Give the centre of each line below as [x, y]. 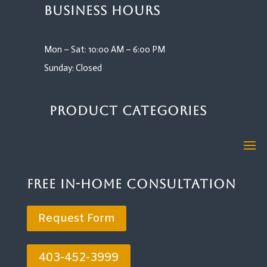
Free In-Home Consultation [131, 184]
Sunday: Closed [73, 68]
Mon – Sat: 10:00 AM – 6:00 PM [104, 50]
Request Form [76, 218]
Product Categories [128, 111]
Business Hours [102, 11]
